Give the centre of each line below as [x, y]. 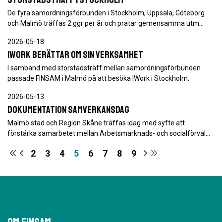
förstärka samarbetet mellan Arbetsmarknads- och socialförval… [109, 133]
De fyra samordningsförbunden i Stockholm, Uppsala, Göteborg [106, 13]
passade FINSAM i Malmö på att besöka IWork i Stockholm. [98, 78]
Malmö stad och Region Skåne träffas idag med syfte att [96, 123]
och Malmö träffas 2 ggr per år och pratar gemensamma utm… [106, 23]
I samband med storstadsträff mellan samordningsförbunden [104, 68]
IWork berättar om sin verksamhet [75, 55]
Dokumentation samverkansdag [68, 110]
